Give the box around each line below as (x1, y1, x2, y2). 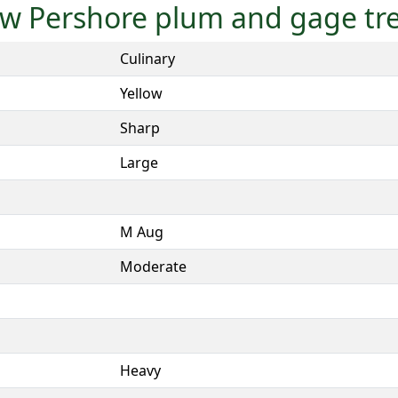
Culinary (120, 48, 175, 68)
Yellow (120, 83, 163, 103)
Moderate (120, 256, 187, 276)
